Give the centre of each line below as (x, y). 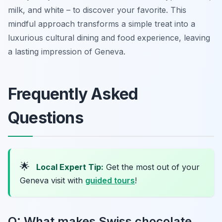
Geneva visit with (53, 180)
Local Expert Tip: (70, 167)
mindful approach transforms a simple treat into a (102, 24)
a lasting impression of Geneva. (67, 51)
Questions (46, 117)
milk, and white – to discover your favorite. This (97, 10)
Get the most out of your (152, 167)
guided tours (110, 180)
